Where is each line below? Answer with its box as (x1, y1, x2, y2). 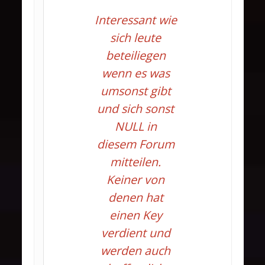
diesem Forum (96, 136, 174, 152)
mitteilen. (110, 154, 161, 170)
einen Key (109, 207, 162, 223)
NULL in (114, 118, 157, 134)
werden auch (101, 243, 171, 258)
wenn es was (101, 65, 170, 81)
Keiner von (106, 172, 165, 188)
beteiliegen (105, 47, 166, 63)
